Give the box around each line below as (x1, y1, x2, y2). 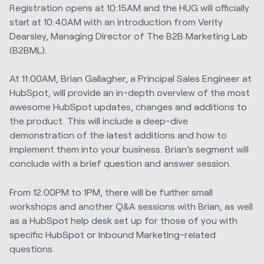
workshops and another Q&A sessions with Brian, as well (9, 200, 253, 212)
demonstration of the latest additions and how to (9, 129, 227, 141)
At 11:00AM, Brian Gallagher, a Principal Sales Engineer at (9, 72, 252, 84)
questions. (9, 242, 55, 254)
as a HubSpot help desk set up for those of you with (9, 214, 237, 226)
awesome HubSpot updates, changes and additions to (9, 101, 247, 113)
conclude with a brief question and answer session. (9, 157, 232, 169)
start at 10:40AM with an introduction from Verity (9, 16, 223, 28)
